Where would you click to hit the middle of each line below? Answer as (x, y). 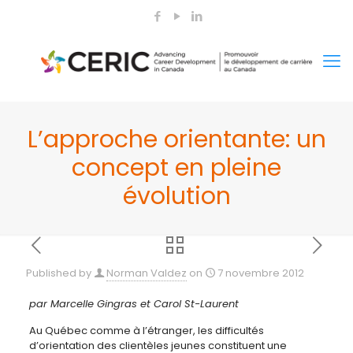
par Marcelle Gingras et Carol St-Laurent (134, 304)
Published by (59, 273)
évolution (176, 196)
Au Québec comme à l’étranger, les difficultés (146, 331)
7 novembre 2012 (261, 273)
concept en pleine (176, 168)
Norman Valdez (147, 273)
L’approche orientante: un (176, 139)
